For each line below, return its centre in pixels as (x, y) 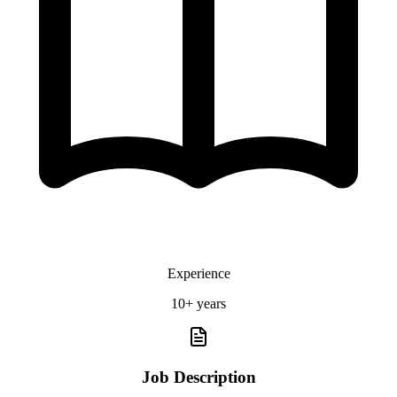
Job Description (198, 377)
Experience (198, 273)
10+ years (198, 303)
